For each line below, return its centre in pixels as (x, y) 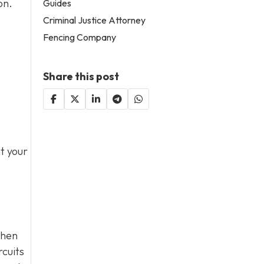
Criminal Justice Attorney (95, 20)
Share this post (81, 76)
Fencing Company (80, 37)
